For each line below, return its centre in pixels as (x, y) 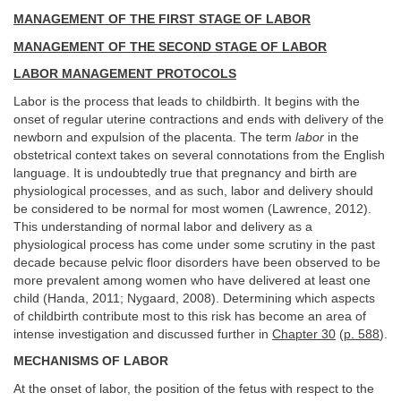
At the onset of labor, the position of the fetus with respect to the (194, 388)
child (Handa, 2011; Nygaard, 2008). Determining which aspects (194, 298)
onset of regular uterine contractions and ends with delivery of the (199, 119)
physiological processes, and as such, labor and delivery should (193, 191)
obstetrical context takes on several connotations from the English (199, 155)
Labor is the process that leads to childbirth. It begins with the (187, 101)
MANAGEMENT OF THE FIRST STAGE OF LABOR (162, 19)
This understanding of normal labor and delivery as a (163, 226)
